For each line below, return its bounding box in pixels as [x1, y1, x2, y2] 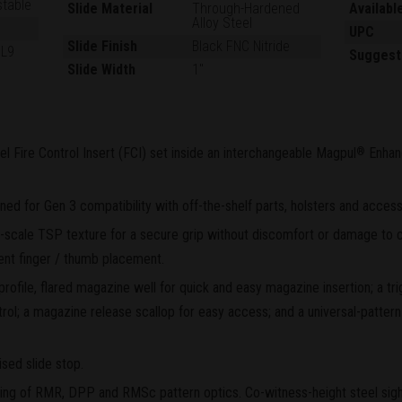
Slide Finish [66, 38, 137, 56]
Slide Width [66, 61, 135, 79]
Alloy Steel [191, 14, 252, 32]
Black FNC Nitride [191, 38, 290, 56]
